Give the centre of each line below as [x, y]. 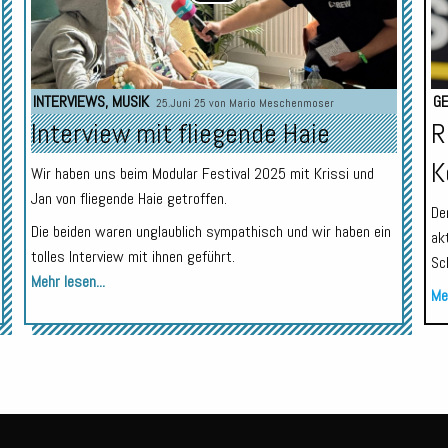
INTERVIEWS [68, 101]
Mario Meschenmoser [281, 102]
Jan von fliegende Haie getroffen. [128, 198]
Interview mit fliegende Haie [180, 133]
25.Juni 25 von [192, 102]
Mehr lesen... [67, 281]
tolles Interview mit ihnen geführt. [132, 256]
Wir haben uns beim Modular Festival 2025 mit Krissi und [202, 173]
